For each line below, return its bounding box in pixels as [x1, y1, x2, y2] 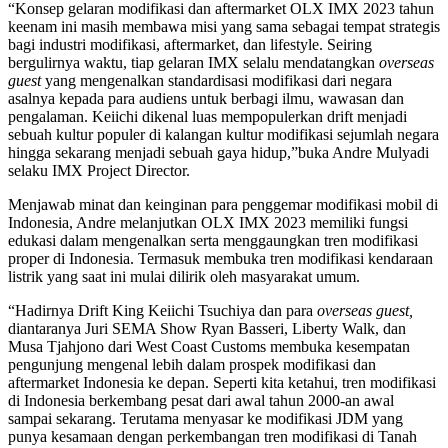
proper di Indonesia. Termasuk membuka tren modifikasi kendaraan [8, 249, 433, 267]
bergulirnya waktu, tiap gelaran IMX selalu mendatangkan [8, 53, 379, 71]
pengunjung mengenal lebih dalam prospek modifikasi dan [8, 355, 376, 373]
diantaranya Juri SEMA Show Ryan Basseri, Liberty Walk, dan [8, 319, 406, 337]
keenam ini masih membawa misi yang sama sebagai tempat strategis [8, 17, 440, 35]
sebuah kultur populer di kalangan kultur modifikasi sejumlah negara [8, 125, 439, 143]
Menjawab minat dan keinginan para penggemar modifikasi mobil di [8, 195, 438, 213]
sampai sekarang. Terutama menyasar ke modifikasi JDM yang [8, 409, 403, 427]
